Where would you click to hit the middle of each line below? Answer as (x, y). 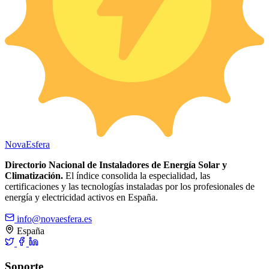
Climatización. (34, 175)
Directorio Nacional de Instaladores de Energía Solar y (116, 165)
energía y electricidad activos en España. (81, 197)
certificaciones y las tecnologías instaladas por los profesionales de (130, 186)
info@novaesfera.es (53, 219)
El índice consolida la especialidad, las (137, 175)
